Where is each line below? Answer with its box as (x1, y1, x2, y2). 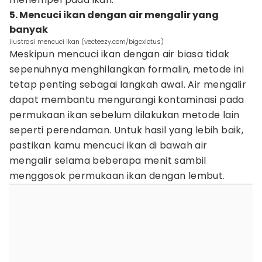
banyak (9, 23, 48, 36)
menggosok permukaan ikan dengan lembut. (9, 169, 225, 182)
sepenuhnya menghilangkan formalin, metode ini (9, 63, 244, 76)
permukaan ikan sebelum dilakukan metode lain (9, 108, 240, 122)
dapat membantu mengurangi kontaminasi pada (9, 93, 244, 106)
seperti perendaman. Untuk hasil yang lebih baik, (9, 123, 244, 137)
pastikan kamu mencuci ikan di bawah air (9, 139, 208, 152)
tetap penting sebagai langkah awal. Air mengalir (9, 78, 247, 91)
